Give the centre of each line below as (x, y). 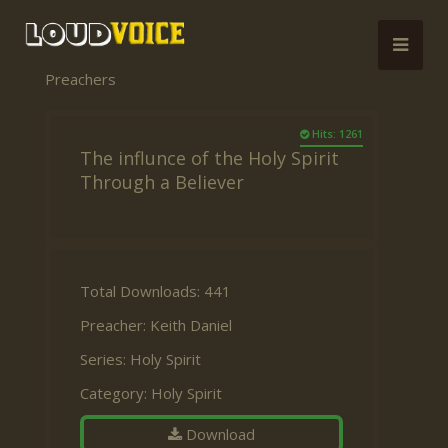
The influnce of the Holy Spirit (209, 157)
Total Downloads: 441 (155, 290)
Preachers (80, 78)
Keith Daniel (191, 324)
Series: (105, 358)
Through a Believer (162, 181)
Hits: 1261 (336, 133)
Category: (115, 392)
